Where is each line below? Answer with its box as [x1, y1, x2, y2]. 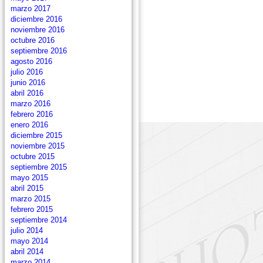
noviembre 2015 [11, 141, 65, 150]
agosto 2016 [11, 57, 52, 66]
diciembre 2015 [11, 131, 62, 140]
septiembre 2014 [11, 215, 67, 224]
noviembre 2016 [11, 25, 65, 34]
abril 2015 [11, 184, 43, 193]
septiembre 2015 [11, 163, 67, 171]
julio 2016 [11, 68, 43, 76]
